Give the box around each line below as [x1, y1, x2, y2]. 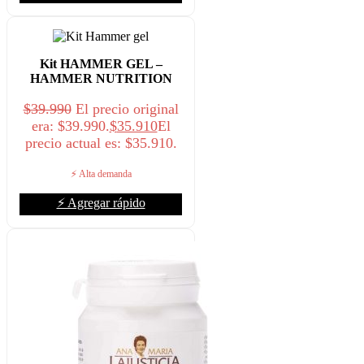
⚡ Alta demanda [70, 167, 132, 180]
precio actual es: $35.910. [24, 134, 177, 151]
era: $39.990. [31, 117, 110, 134]
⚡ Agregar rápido [56, 195, 145, 210]
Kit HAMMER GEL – [39, 56, 162, 71]
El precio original [75, 100, 179, 117]
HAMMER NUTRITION [29, 71, 172, 85]
